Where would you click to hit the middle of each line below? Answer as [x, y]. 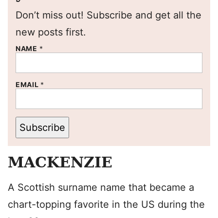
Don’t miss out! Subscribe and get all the [109, 15]
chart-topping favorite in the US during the [106, 204]
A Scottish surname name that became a [101, 187]
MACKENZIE [60, 162]
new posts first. [51, 32]
